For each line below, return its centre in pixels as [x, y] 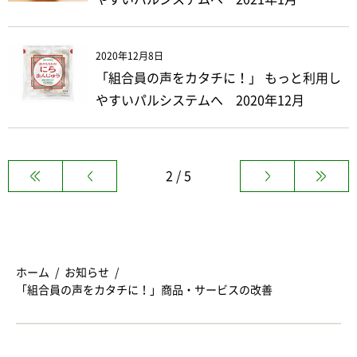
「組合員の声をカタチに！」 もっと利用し [218, 78]
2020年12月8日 [129, 55]
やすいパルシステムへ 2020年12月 [200, 100]
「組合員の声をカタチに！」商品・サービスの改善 [144, 290]
